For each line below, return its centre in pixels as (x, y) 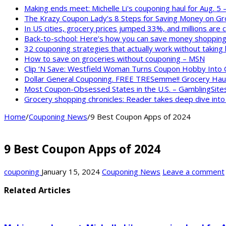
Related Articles (37, 190)
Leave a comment (193, 171)
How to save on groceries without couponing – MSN (115, 59)
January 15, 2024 (71, 171)
